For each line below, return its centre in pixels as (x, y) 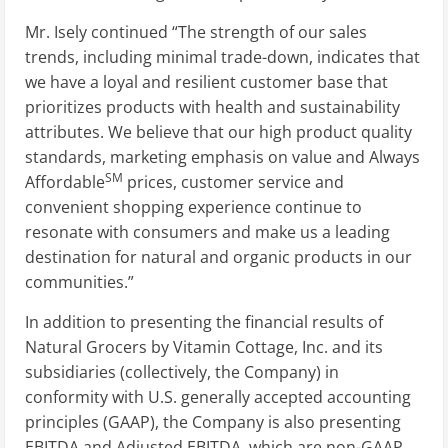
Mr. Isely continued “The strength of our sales (196, 31)
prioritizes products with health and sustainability (212, 106)
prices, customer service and (233, 181)
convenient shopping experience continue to (193, 206)
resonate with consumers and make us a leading (207, 231)
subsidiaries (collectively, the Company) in (182, 371)
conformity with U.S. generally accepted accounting (218, 396)
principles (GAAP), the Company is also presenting (213, 421)
